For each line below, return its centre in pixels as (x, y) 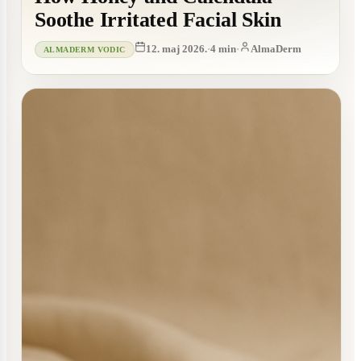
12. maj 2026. (176, 49)
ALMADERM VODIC (85, 50)
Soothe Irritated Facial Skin (158, 20)
